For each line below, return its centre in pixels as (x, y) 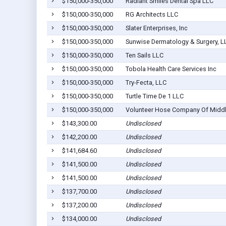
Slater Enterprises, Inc (156, 28)
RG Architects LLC (152, 15)
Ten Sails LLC (144, 55)
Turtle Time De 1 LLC (154, 96)
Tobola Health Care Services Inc (171, 69)
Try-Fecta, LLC (146, 83)
